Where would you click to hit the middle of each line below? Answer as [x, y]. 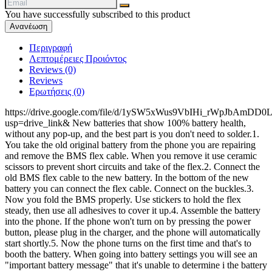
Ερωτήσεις [51, 91]
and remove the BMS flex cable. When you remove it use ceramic [131, 155]
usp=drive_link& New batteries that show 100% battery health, [125, 123]
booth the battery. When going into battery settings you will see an [131, 254]
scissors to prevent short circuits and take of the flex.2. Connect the [132, 166]
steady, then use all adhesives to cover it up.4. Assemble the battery [133, 210]
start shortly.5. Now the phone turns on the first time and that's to [128, 243]
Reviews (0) [53, 69]
